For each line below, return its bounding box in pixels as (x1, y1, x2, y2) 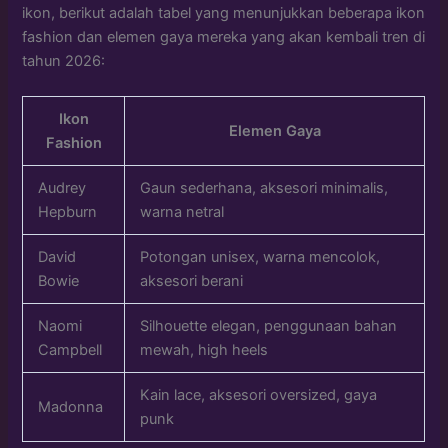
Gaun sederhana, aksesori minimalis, (140, 179, 389, 198)
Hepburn (38, 203, 98, 222)
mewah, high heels (140, 341, 269, 360)
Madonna (38, 398, 104, 417)
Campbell (38, 341, 103, 360)
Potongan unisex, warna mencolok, (140, 248, 381, 267)
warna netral (140, 203, 225, 222)
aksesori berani (140, 272, 244, 291)
